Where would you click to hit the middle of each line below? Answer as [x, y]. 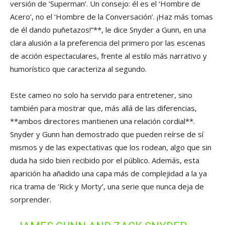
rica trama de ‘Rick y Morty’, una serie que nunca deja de [107, 187]
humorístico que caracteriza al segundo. [78, 69]
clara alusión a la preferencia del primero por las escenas [108, 43]
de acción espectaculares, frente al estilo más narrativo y [108, 56]
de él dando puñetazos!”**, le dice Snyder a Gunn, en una [108, 30]
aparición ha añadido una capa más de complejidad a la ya [108, 174]
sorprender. [31, 200]
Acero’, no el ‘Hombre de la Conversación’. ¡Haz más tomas [111, 17]
